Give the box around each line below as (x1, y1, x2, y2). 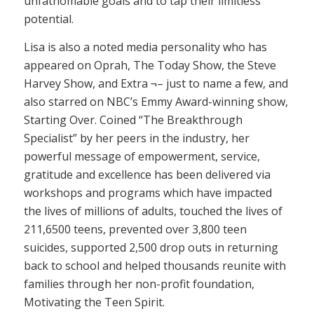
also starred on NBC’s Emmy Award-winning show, (23, 93, 288, 109)
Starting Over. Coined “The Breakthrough (23, 111, 243, 128)
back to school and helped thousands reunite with (23, 257, 286, 273)
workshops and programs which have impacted (23, 184, 272, 200)
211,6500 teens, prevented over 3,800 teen (23, 221, 247, 237)
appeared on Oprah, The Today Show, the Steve (23, 57, 276, 73)
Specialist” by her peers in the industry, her (23, 130, 250, 146)
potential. (23, 11, 74, 27)
